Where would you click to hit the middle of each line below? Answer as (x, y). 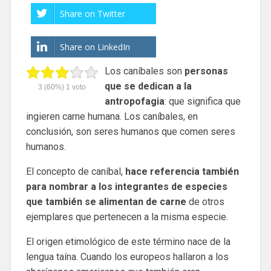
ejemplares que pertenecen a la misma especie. (127, 217)
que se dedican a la (148, 86)
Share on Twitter (92, 13)
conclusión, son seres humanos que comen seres (130, 131)
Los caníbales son (144, 71)
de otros (205, 201)
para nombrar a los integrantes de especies (126, 186)
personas (206, 71)
